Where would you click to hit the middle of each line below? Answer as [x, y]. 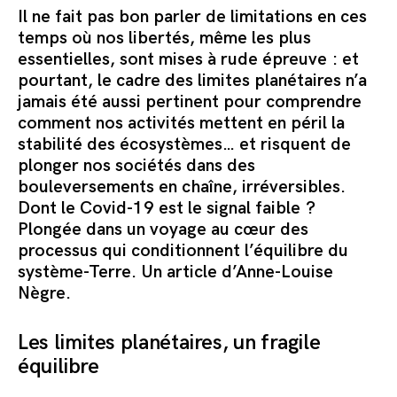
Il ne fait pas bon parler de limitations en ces [192, 17]
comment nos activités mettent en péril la [181, 124]
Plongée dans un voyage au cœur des [163, 230]
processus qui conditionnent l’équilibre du [183, 251]
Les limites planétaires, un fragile [169, 343]
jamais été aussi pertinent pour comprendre [190, 102]
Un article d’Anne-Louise [237, 272]
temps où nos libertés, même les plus [164, 39]
